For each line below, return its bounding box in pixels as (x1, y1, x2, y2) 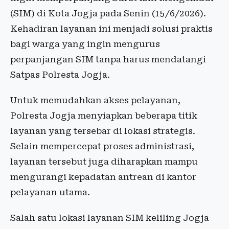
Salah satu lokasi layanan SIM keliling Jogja (10, 213, 209, 223)
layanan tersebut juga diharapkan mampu (10, 156, 198, 167)
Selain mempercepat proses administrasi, (10, 141, 194, 152)
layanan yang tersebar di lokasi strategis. (10, 126, 195, 136)
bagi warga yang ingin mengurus (10, 39, 160, 50)
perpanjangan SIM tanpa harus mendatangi (10, 54, 206, 65)
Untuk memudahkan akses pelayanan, (10, 95, 180, 106)
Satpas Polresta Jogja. (10, 70, 110, 80)
